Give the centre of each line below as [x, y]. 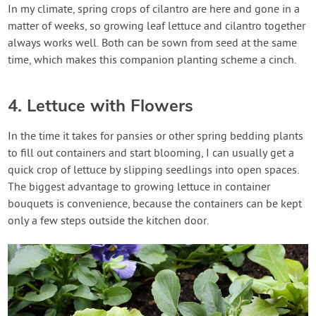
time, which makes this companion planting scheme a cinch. [152, 60]
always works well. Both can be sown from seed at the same [153, 43]
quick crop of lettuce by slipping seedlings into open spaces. [154, 170]
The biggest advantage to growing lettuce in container [139, 187]
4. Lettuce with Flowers [101, 105]
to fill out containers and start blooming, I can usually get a [151, 153]
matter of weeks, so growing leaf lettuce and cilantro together [157, 26]
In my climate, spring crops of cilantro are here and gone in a [154, 10]
